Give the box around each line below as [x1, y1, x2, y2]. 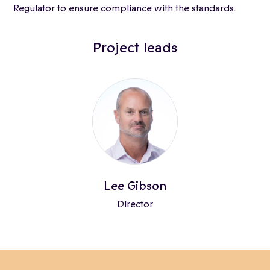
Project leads [92, 39, 178, 57]
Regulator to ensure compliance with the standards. [13, 2, 236, 15]
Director [117, 197, 153, 211]
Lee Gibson [104, 177, 166, 194]
